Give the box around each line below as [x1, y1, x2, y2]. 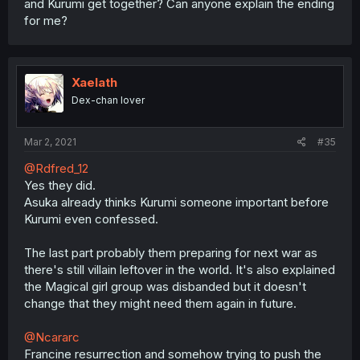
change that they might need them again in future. [24, 295, 297, 311]
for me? [24, 13, 67, 28]
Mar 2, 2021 [24, 135, 76, 148]
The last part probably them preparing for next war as [24, 244, 317, 260]
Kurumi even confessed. [24, 211, 158, 227]
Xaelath [72, 75, 117, 90]
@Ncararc [24, 329, 80, 345]
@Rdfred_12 [24, 160, 88, 176]
